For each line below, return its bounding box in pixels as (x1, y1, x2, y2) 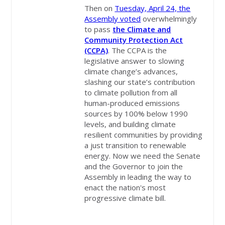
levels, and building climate (84, 119, 176, 130)
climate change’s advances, (84, 66, 178, 77)
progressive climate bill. (84, 193, 166, 203)
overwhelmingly (141, 14, 197, 24)
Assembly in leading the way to (84, 172, 192, 182)
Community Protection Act (84, 35, 183, 45)
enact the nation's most (84, 182, 166, 193)
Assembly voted (84, 14, 141, 24)
